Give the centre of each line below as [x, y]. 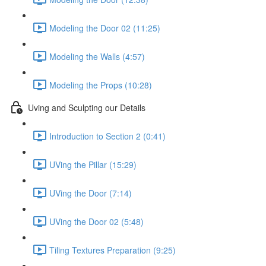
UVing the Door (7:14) [91, 193]
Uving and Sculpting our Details [87, 107]
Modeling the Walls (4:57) [97, 56]
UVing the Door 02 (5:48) [96, 221]
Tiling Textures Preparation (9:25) [113, 250]
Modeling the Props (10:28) [101, 85]
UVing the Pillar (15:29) [93, 164]
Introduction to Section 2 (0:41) [107, 136]
